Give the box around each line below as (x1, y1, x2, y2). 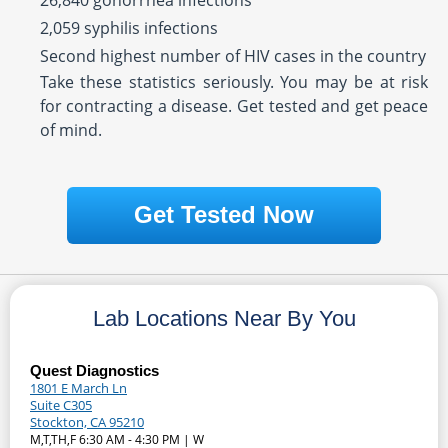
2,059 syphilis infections (39, 17, 218, 40)
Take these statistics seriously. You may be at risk (39, 71, 429, 94)
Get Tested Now (133, 201, 314, 229)
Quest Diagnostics (30, 362, 159, 380)
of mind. (39, 119, 102, 142)
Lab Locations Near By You (92, 306, 356, 332)
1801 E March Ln (30, 379, 127, 398)
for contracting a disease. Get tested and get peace (39, 95, 429, 118)
